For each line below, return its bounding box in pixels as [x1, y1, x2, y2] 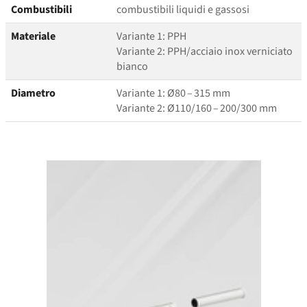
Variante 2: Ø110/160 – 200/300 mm [116, 101, 277, 116]
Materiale [11, 29, 56, 45]
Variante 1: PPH [116, 29, 186, 45]
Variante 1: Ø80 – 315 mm [116, 86, 230, 101]
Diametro [11, 86, 56, 101]
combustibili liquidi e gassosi [116, 2, 249, 18]
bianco [116, 59, 148, 75]
